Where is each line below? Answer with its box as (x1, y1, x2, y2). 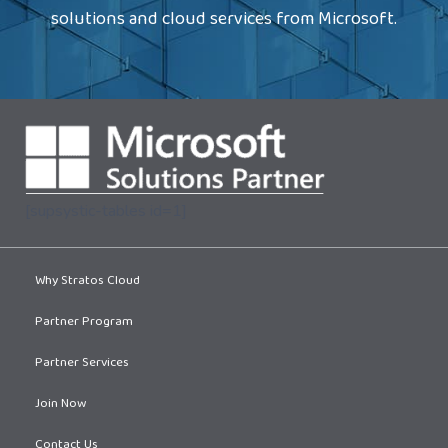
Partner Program (35, 310, 133, 337)
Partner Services (35, 351, 129, 378)
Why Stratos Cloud (35, 269, 140, 296)
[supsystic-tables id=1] (25, 200, 187, 223)
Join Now (35, 392, 86, 419)
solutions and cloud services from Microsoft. (51, 2, 397, 39)
